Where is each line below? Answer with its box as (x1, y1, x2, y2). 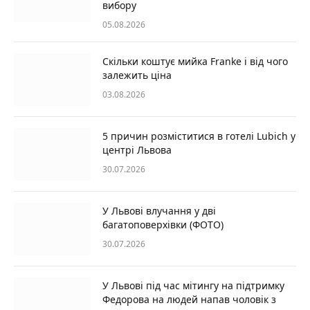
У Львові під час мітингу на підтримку (102, 278, 284, 292)
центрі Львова (102, 143, 172, 156)
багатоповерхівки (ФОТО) (102, 217, 224, 231)
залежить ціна (102, 68, 172, 82)
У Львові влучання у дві (102, 203, 216, 217)
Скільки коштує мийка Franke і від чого (102, 54, 288, 68)
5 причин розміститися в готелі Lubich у (102, 129, 295, 143)
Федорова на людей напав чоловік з (102, 292, 276, 306)
